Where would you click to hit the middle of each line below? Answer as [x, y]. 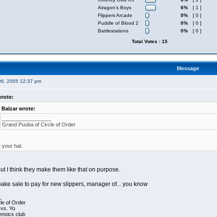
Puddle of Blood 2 [118, 23]
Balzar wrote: [18, 108]
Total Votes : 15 [150, 41]
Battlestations [113, 31]
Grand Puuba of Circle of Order [39, 124]
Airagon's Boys [115, 8]
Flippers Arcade [115, 15]
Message [188, 68]
